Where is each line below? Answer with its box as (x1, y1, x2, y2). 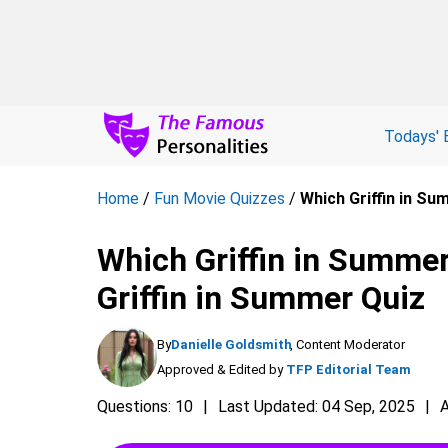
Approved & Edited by (157, 362, 283, 377)
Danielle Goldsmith (171, 337, 292, 352)
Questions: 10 (97, 397, 193, 416)
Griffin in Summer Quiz (97, 279, 425, 317)
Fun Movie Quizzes (154, 189, 285, 208)
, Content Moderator (290, 337, 405, 352)
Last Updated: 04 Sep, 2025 (218, 397, 415, 416)
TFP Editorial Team (286, 362, 411, 377)
